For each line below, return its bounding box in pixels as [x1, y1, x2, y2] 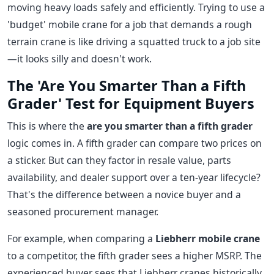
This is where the [7, 119, 87, 133]
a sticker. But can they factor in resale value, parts [7, 154, 231, 167]
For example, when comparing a [7, 232, 155, 245]
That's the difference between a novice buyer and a [7, 188, 241, 201]
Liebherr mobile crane [155, 232, 260, 245]
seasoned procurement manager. [7, 205, 158, 218]
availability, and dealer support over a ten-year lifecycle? [7, 171, 261, 184]
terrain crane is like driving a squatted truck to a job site [7, 35, 261, 48]
